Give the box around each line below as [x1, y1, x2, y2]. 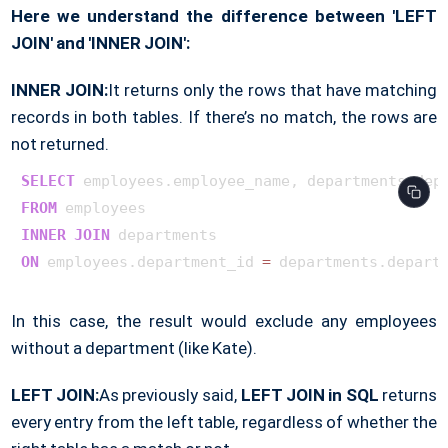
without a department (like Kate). [10, 337, 258, 358]
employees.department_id [38, 252, 262, 271]
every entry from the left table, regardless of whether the [10, 411, 438, 432]
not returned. [10, 133, 109, 154]
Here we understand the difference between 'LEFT [10, 5, 438, 26]
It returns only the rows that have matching [107, 79, 438, 100]
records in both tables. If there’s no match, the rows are [10, 106, 438, 127]
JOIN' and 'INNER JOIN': [10, 32, 190, 53]
